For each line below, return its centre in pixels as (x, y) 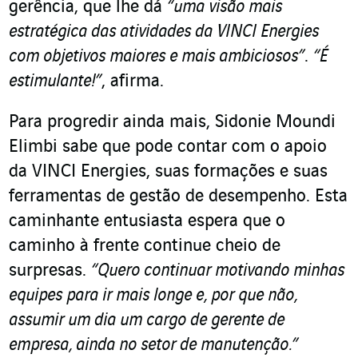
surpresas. (50, 271)
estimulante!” (55, 82)
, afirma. (133, 82)
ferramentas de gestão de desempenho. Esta (178, 197)
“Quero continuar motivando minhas (218, 271)
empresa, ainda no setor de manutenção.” (153, 346)
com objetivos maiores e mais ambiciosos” (157, 57)
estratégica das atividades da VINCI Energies (164, 32)
